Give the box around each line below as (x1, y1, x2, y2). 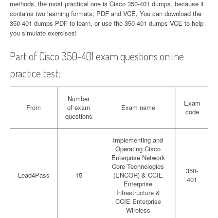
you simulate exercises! (10, 28, 77, 38)
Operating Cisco (115, 144, 161, 154)
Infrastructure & (116, 188, 160, 198)
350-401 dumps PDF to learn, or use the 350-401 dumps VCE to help (10, 18, 203, 28)
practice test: (10, 66, 60, 80)
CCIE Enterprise (115, 197, 161, 206)
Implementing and (113, 135, 163, 145)
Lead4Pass (18, 170, 50, 180)
